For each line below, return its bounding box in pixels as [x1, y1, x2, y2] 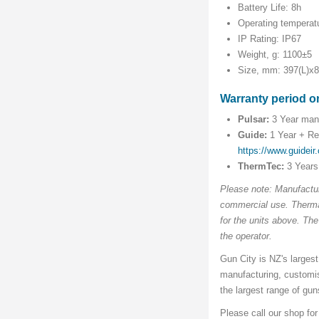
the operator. [220, 231, 273, 242]
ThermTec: [238, 161, 285, 172]
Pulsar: [238, 114, 270, 125]
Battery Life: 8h [238, 2, 302, 14]
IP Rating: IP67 [238, 33, 302, 45]
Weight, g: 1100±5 [238, 49, 313, 61]
